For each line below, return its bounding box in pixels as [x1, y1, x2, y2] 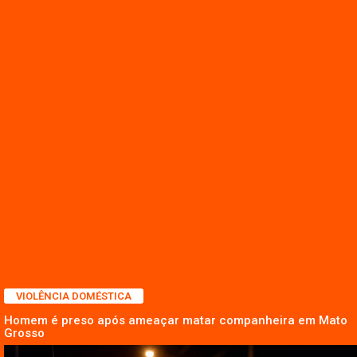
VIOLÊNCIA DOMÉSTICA [16, 290, 131, 303]
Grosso [4, 326, 45, 341]
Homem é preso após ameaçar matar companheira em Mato [4, 313, 347, 328]
